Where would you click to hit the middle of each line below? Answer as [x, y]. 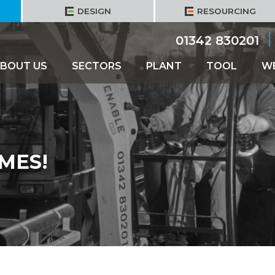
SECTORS [96, 66]
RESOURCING [226, 11]
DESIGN [94, 11]
